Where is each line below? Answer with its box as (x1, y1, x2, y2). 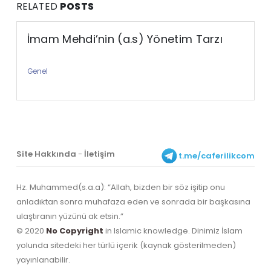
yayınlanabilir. (16, 254, 70, 266)
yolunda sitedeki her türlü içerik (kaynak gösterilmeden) (16, 240, 236, 252)
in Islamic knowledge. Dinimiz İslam (103, 225, 243, 237)
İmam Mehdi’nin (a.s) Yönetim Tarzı (27, 31, 223, 47)
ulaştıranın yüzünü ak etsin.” (16, 211, 123, 223)
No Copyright (45, 225, 103, 237)
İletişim (83, 148, 115, 160)
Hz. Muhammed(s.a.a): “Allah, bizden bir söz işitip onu (16, 181, 225, 194)
